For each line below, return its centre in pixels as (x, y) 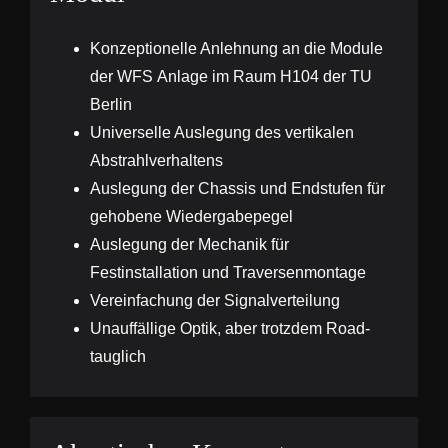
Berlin (110, 105)
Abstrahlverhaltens (156, 161)
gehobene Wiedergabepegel (191, 217)
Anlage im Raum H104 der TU (262, 77)
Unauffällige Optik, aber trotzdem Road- (229, 329)
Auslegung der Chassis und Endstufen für (237, 189)
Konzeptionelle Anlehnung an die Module (236, 49)
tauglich (117, 357)
